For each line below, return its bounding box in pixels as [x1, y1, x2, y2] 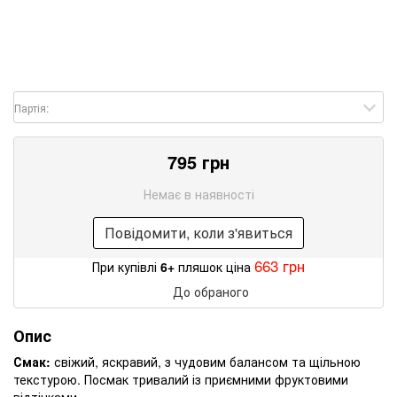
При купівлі [92, 257, 160, 276]
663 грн [254, 253, 305, 276]
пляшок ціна [175, 257, 254, 276]
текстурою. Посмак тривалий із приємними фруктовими [13, 370, 348, 388]
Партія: [14, 99, 49, 115]
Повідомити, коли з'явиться [105, 222, 292, 243]
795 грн [167, 148, 230, 175]
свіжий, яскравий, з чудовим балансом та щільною [54, 352, 361, 370]
